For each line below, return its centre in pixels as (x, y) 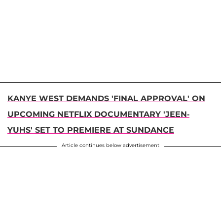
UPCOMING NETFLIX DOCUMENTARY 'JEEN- (98, 114)
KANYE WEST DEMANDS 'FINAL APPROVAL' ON (106, 98)
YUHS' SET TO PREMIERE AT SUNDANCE (91, 130)
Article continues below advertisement (110, 145)
